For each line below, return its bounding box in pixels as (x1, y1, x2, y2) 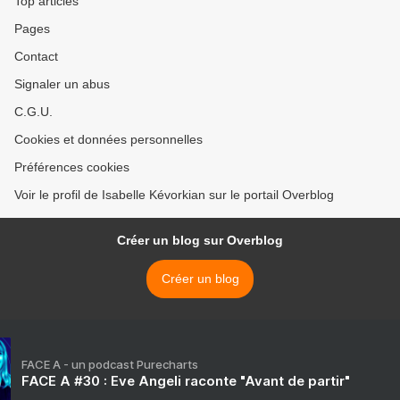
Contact (14, 49, 58, 64)
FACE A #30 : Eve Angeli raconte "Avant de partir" (21, 372, 350, 390)
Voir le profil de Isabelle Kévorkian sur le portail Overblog (14, 187, 334, 203)
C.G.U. (14, 104, 53, 120)
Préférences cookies (14, 160, 129, 175)
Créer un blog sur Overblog (117, 233, 283, 248)
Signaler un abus (14, 77, 110, 92)
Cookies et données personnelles (14, 132, 203, 147)
